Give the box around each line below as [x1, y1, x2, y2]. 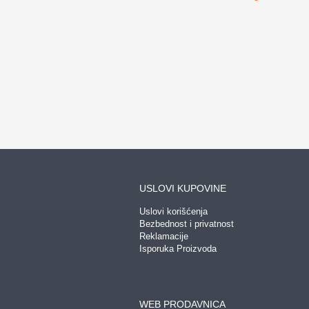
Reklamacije [139, 231, 188, 241]
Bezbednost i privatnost [139, 219, 234, 229]
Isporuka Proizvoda [139, 243, 217, 254]
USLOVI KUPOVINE [139, 183, 226, 194]
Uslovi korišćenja [139, 206, 208, 217]
